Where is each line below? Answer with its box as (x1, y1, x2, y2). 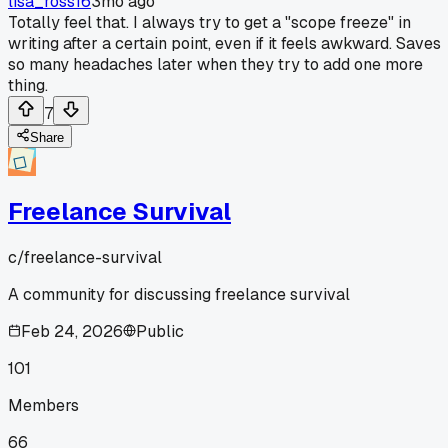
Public (136, 320, 184, 342)
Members (8, 394, 79, 416)
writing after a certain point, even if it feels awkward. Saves (8, 32, 441, 54)
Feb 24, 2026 (21, 320, 123, 342)
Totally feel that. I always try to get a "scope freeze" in (8, 11, 411, 33)
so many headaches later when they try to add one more (8, 53, 423, 75)
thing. (8, 74, 48, 96)
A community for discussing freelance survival (8, 283, 350, 305)
